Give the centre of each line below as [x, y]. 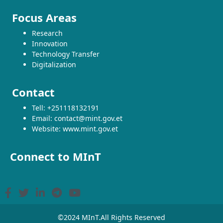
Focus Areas [44, 18]
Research [47, 33]
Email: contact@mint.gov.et [77, 118]
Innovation [50, 44]
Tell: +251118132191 [65, 108]
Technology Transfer [66, 54]
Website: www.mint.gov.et [75, 129]
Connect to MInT [56, 157]
